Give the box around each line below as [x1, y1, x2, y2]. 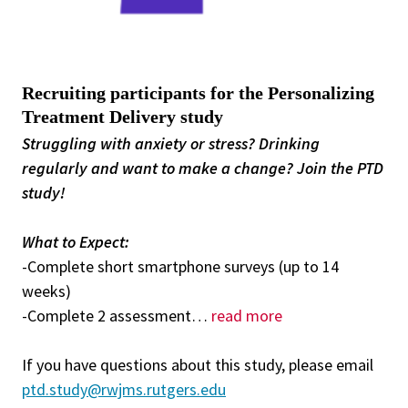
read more [211, 305, 282, 327]
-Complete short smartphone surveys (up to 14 [22, 256, 339, 278]
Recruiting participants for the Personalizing [22, 83, 374, 104]
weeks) [22, 280, 71, 302]
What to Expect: [22, 231, 129, 253]
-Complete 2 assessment [22, 305, 191, 327]
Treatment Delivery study [22, 107, 223, 127]
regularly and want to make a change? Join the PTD [22, 158, 383, 179]
